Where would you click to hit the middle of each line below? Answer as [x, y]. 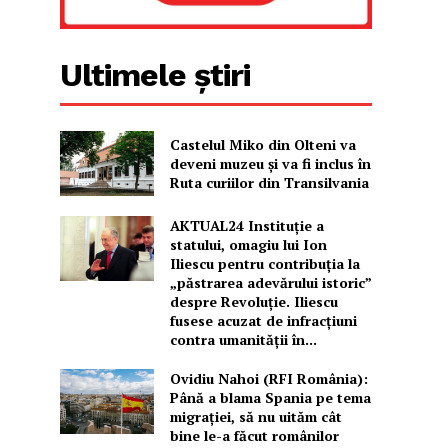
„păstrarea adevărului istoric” [270, 283]
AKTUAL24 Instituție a [246, 226]
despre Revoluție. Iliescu [253, 302]
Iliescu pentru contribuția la [264, 264]
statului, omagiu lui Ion [248, 245]
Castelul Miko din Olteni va [262, 144]
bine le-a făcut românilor [254, 436]
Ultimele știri [155, 74]
